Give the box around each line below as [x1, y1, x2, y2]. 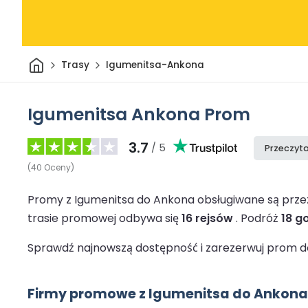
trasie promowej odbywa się [27, 210, 181, 226]
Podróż [241, 210, 281, 226]
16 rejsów [181, 210, 233, 226]
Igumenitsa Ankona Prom [27, 102, 250, 126]
